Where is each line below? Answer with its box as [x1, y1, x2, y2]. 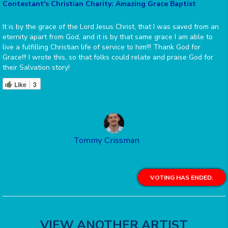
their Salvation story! [3, 63, 70, 73]
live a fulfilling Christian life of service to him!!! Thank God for [3, 42, 201, 52]
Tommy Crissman [73, 134, 139, 147]
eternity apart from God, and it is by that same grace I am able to [3, 32, 213, 42]
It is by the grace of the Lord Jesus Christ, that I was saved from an [3, 22, 219, 32]
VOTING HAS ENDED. [150, 174, 213, 182]
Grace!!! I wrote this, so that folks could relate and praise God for [3, 52, 213, 63]
